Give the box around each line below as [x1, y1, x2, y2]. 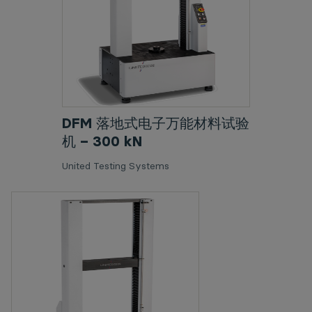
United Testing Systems [62, 159, 169, 172]
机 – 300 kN [62, 133, 142, 150]
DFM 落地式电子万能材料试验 [62, 115, 249, 132]
